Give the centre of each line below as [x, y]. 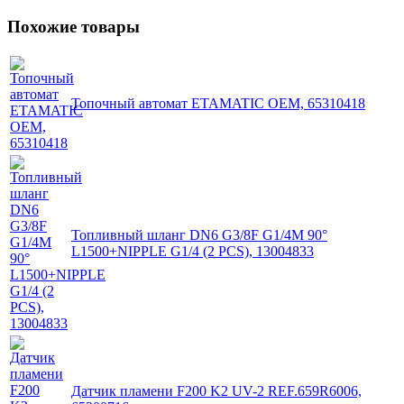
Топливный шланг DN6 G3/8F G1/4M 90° [199, 235]
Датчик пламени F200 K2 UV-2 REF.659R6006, [216, 391]
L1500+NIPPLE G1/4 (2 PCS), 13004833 [193, 252]
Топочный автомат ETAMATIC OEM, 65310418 [218, 104]
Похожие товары [73, 26]
